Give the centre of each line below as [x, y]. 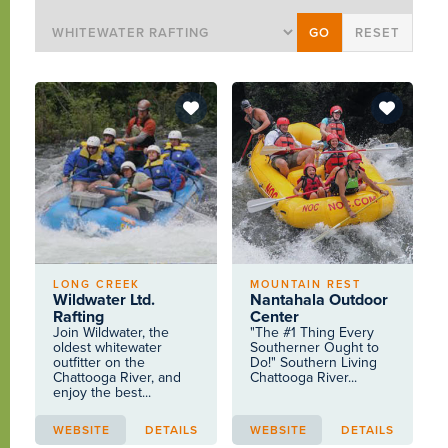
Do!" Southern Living [313, 362]
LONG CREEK [97, 284]
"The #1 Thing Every [311, 332]
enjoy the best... [102, 392]
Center [274, 317]
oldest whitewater [108, 347]
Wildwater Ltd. [104, 300]
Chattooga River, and [117, 377]
